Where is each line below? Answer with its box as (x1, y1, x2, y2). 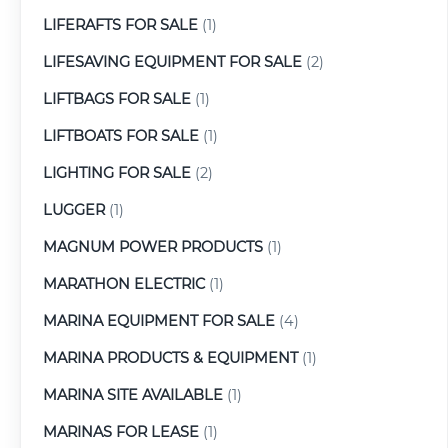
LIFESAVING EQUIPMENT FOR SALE (43, 52, 302, 71)
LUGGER (43, 200, 105, 219)
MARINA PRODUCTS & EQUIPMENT (43, 348, 298, 367)
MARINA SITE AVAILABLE (43, 385, 223, 404)
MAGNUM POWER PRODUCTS (43, 237, 263, 256)
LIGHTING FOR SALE (43, 163, 191, 182)
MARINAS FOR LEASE (43, 422, 199, 441)
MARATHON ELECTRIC (43, 274, 205, 293)
